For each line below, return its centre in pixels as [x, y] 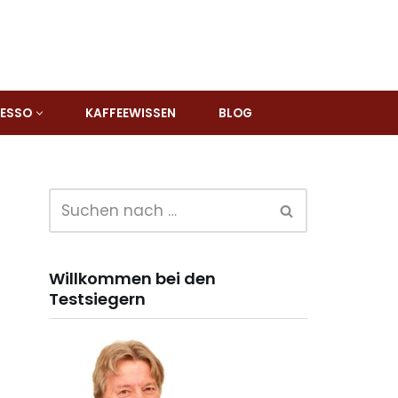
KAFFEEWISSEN [130, 113]
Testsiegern [97, 299]
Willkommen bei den [132, 279]
